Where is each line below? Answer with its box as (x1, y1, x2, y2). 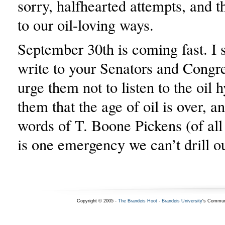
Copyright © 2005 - (76, 198, 118, 203)
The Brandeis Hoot (118, 198, 157, 203)
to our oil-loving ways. (18, 15, 154, 35)
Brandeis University (161, 198, 202, 203)
